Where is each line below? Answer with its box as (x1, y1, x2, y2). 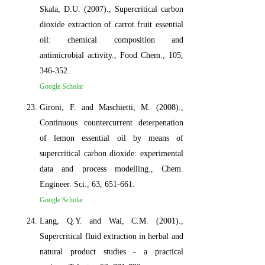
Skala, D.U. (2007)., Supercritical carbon (40, 4, 183, 14)
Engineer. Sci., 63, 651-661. (40, 179, 135, 189)
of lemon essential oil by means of (40, 133, 183, 143)
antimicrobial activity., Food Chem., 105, (40, 50, 183, 60)
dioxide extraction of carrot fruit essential (40, 20, 183, 29)
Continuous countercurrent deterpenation (40, 118, 183, 127)
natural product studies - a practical (40, 247, 183, 256)
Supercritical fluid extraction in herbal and (40, 231, 183, 241)
